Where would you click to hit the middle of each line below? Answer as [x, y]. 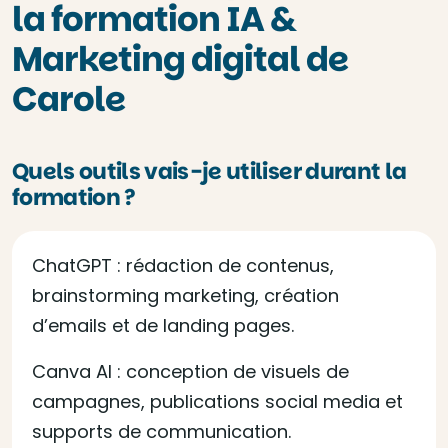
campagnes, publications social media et [217, 401]
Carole [68, 99]
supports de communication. [161, 431]
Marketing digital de [180, 59]
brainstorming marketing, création [185, 295]
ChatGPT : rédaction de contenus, [183, 265]
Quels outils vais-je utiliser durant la [209, 171]
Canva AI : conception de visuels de [190, 371]
